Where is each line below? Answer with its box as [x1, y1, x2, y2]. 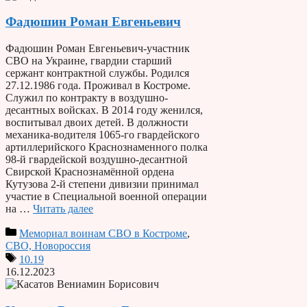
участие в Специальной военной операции [5, 190, 207, 202]
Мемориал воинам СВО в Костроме [19, 227, 187, 239]
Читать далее [33, 202, 93, 214]
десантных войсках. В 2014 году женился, [5, 103, 203, 116]
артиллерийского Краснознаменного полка [5, 140, 208, 153]
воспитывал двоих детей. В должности [5, 116, 188, 128]
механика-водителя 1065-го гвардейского [5, 128, 199, 140]
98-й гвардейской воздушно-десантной [5, 153, 188, 165]
